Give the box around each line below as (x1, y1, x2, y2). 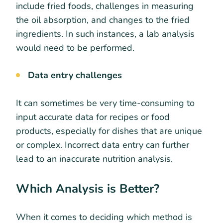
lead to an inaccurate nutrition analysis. (16, 152, 175, 165)
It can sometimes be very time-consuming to (16, 97, 195, 109)
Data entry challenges (28, 69, 122, 81)
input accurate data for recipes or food (16, 111, 170, 123)
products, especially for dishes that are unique (16, 124, 202, 137)
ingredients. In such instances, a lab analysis (16, 27, 195, 40)
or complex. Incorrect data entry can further (16, 138, 189, 151)
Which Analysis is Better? (16, 180, 159, 197)
